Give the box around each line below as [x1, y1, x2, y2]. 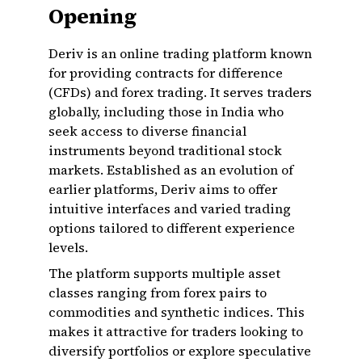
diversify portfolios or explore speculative [48, 342, 311, 360]
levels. [48, 238, 88, 256]
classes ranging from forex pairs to [48, 284, 267, 301]
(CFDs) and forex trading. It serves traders [48, 83, 312, 101]
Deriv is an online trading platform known [48, 44, 312, 62]
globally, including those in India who [48, 103, 284, 120]
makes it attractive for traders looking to [48, 322, 303, 340]
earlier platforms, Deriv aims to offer [48, 180, 277, 198]
